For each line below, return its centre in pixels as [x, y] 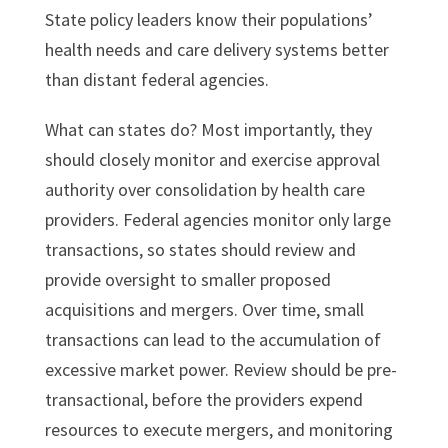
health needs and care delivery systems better [216, 50]
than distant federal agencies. [156, 80]
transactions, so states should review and [200, 250]
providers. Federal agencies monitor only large [217, 220]
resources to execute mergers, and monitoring [218, 430]
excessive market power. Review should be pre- [220, 370]
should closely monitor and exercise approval [212, 160]
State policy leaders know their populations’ [208, 20]
